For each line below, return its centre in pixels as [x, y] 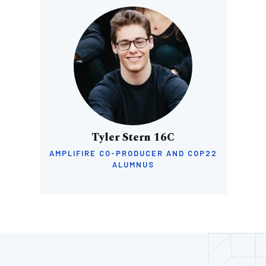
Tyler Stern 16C [133, 137]
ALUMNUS [133, 164]
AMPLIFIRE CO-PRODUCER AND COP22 [133, 153]
